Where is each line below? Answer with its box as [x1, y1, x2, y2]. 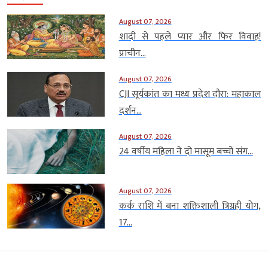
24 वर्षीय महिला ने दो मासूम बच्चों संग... [118, 143, 253, 160]
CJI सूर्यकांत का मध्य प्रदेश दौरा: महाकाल [118, 86, 261, 102]
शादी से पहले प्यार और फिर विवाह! [118, 28, 261, 45]
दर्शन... [118, 102, 142, 119]
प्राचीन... [118, 45, 146, 62]
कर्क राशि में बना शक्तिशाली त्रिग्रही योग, [118, 197, 261, 214]
